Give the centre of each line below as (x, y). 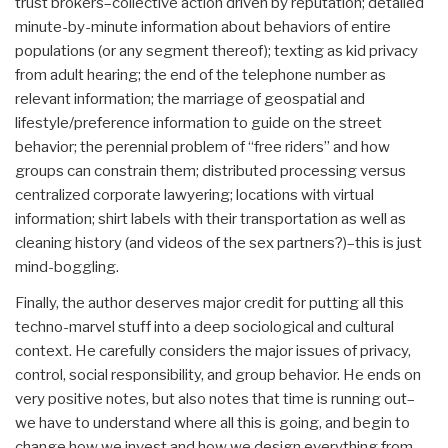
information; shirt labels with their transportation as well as (210, 219)
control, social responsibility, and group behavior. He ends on (218, 375)
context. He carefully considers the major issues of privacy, (213, 351)
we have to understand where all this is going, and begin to (212, 423)
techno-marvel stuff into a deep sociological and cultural (204, 327)
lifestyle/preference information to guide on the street (198, 123)
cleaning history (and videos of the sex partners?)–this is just (218, 243)
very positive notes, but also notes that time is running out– (215, 399)
